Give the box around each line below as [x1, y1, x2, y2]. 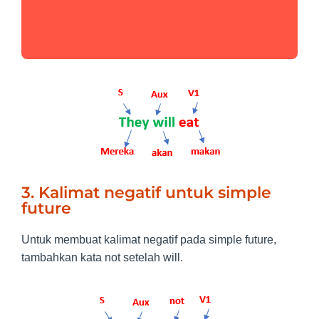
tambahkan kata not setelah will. [21, 251, 183, 263]
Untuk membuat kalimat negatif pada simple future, [21, 233, 276, 246]
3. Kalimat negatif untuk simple [21, 182, 271, 202]
